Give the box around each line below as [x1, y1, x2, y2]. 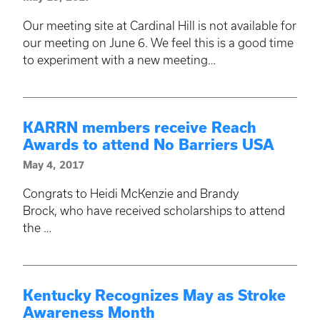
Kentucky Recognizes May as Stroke [23, 286, 286, 304]
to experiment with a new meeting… [23, 53, 216, 66]
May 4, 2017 [23, 159, 84, 171]
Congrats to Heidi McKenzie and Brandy [23, 186, 239, 200]
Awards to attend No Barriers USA [23, 136, 274, 153]
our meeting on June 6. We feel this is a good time [23, 36, 294, 49]
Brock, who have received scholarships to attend [23, 204, 285, 217]
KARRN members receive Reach [23, 119, 256, 136]
